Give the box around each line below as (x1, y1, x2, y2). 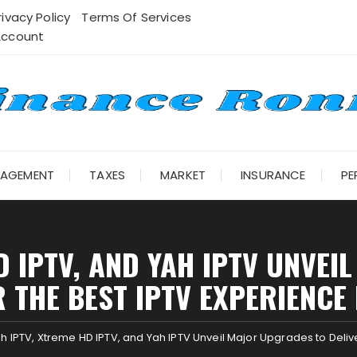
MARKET (160, 167, 206, 183)
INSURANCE (241, 167, 306, 183)
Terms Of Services (81, 9, 191, 25)
